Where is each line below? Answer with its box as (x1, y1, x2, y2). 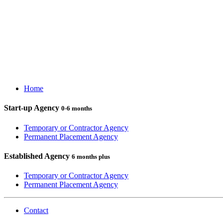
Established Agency (4, 151, 72, 160)
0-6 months (61, 105, 92, 112)
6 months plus (72, 152, 110, 160)
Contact (24, 206, 48, 215)
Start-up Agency (4, 104, 61, 112)
